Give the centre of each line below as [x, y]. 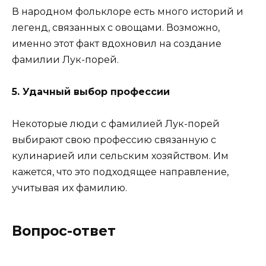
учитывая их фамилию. [69, 188]
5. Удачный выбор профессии [91, 91]
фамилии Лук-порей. [65, 59]
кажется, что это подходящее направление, [120, 172]
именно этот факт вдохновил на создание [117, 43]
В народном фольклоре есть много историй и [128, 11]
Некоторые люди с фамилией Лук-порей [116, 124]
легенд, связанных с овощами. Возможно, [116, 27]
